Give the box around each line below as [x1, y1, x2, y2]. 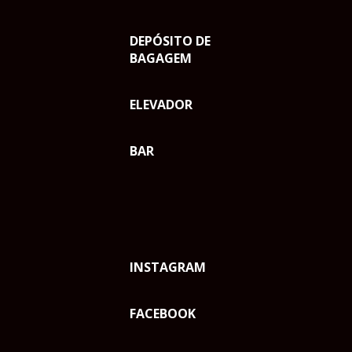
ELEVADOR [130, 96, 192, 113]
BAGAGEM [130, 49, 192, 67]
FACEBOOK [130, 305, 196, 322]
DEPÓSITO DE [130, 32, 211, 49]
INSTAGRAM [130, 258, 206, 276]
